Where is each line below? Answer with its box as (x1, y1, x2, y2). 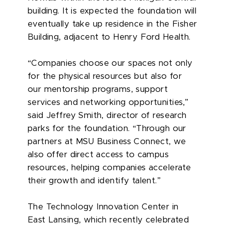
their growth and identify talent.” (28, 176, 161, 185)
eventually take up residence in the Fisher (28, 20, 197, 28)
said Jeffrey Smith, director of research (28, 111, 187, 120)
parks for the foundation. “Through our (28, 124, 186, 133)
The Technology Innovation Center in (28, 202, 179, 211)
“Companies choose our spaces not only (28, 59, 193, 67)
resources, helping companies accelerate (28, 163, 191, 172)
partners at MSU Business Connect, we (28, 137, 186, 146)
